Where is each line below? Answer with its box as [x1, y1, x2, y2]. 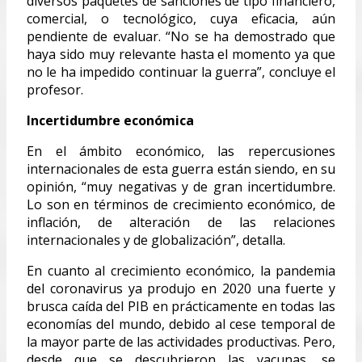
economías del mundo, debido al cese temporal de [27, 314, 335, 333]
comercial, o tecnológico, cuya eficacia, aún [27, 9, 335, 27]
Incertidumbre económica [27, 111, 194, 129]
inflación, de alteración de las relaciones [27, 213, 335, 231]
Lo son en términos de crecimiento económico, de [27, 195, 335, 213]
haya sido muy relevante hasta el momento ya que [27, 44, 335, 63]
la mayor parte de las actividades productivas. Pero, [27, 332, 335, 351]
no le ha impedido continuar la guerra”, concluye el [27, 62, 335, 81]
